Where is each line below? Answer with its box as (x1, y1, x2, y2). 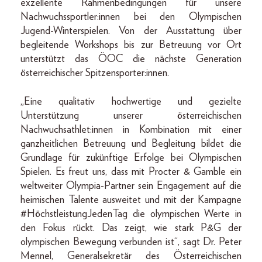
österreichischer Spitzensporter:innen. (20, 67, 169, 78)
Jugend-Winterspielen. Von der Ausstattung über (20, 25, 242, 36)
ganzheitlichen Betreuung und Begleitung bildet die (20, 138, 242, 149)
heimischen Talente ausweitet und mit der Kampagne (20, 194, 242, 205)
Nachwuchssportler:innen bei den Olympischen (20, 11, 242, 22)
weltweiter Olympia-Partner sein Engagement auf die (20, 180, 242, 191)
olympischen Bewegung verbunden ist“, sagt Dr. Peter (20, 236, 242, 247)
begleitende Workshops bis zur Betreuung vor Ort (20, 39, 242, 50)
